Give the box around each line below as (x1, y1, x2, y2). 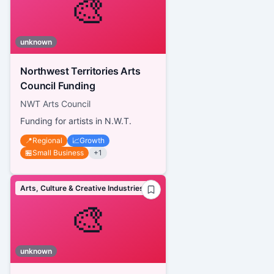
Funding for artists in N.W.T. (20, 115, 131, 126)
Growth (80, 135, 105, 145)
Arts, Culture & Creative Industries (20, 183, 144, 193)
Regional (32, 135, 62, 145)
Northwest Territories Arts (20, 64, 141, 77)
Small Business (32, 147, 84, 157)
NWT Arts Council (20, 98, 91, 109)
